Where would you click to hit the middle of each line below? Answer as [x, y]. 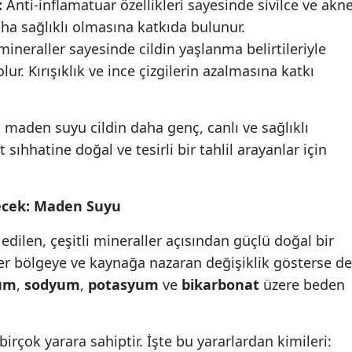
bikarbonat [220, 285]
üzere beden [302, 285]
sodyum [52, 285]
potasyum [123, 285]
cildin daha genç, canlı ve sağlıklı [198, 128]
